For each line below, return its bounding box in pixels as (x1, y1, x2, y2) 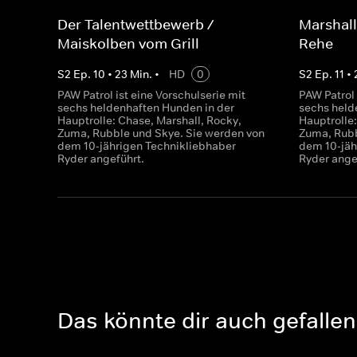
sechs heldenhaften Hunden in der (57, 100, 234, 115)
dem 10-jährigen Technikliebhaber (57, 139, 236, 153)
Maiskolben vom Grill (57, 35, 199, 53)
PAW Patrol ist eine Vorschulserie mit (57, 88, 245, 102)
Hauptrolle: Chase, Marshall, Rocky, (57, 113, 241, 127)
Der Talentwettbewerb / (57, 16, 214, 33)
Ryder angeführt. (57, 151, 144, 166)
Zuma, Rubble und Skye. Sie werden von (57, 126, 265, 140)
